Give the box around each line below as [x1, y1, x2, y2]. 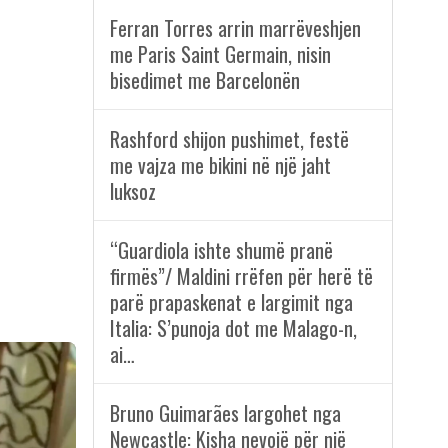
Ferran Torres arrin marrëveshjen [109, 13, 361, 44]
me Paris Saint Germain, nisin [109, 39, 331, 70]
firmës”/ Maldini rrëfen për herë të [109, 261, 373, 292]
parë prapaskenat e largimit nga [109, 287, 353, 318]
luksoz [109, 176, 156, 207]
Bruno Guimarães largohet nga [109, 398, 341, 429]
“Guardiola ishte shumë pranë [109, 235, 333, 266]
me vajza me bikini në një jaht [109, 150, 331, 181]
